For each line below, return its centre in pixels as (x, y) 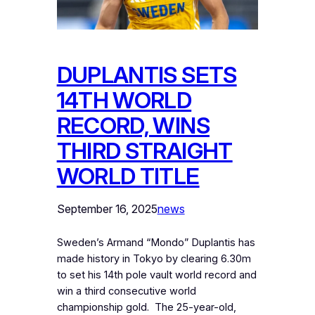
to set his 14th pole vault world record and (156, 275)
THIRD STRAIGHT (144, 150)
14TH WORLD (124, 100)
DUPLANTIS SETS (147, 75)
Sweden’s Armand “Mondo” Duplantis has (156, 242)
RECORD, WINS (133, 125)
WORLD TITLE (128, 176)
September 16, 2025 (107, 208)
